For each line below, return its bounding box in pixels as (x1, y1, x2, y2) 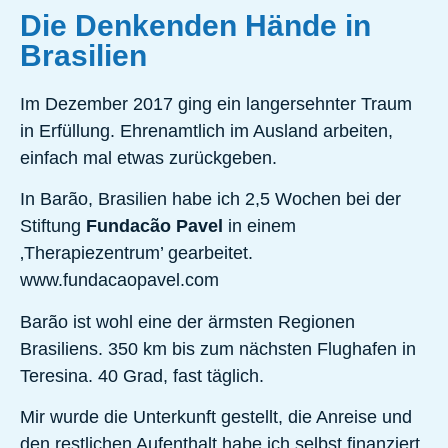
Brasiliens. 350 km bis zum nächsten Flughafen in (20, 338, 416, 359)
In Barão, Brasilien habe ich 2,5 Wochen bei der (20, 189, 401, 210)
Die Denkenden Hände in (20, 9, 371, 42)
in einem (223, 216, 296, 237)
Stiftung (20, 216, 86, 237)
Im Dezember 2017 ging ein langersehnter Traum (20, 94, 412, 114)
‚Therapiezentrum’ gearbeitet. (20, 243, 253, 264)
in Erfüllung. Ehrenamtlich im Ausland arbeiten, (20, 121, 393, 141)
